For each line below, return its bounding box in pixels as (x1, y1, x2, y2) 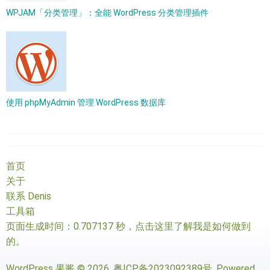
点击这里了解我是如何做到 (135, 221, 251, 232)
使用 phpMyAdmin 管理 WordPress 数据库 (6, 98, 166, 107)
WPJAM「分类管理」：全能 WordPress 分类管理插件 (6, 8, 209, 17)
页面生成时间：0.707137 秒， (6, 221, 135, 232)
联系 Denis (6, 190, 51, 202)
